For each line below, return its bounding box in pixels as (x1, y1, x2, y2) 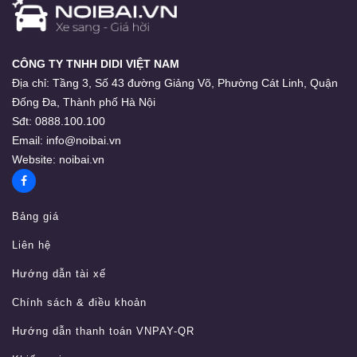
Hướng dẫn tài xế (12, 268, 106, 280)
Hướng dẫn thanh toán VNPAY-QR (12, 325, 194, 338)
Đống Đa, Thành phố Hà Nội (12, 96, 155, 109)
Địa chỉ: (12, 76, 49, 90)
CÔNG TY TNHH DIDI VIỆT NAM (12, 57, 179, 71)
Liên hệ (12, 239, 51, 252)
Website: (12, 153, 59, 167)
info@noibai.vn (43, 134, 121, 147)
